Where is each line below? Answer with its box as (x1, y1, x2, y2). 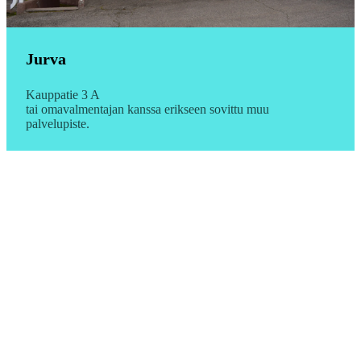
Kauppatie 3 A (26, 87, 100, 102)
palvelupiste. (26, 116, 89, 131)
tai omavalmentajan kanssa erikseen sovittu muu (26, 102, 269, 116)
